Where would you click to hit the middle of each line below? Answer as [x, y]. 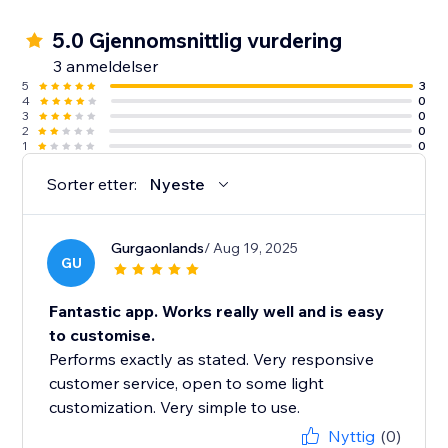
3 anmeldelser [106, 66]
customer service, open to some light [187, 383]
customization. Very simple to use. [175, 407]
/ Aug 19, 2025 [251, 248]
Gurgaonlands [158, 248]
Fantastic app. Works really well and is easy [217, 311]
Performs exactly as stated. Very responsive [212, 359]
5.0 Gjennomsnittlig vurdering [197, 40]
